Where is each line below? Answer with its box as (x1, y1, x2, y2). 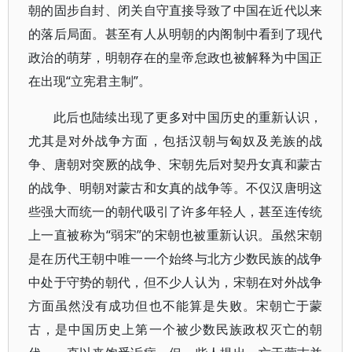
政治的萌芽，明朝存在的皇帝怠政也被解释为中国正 (28, 49, 323, 66)
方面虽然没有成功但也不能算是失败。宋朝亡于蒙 (28, 297, 323, 314)
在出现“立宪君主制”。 (28, 72, 151, 90)
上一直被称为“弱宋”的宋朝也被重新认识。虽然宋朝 (28, 226, 323, 244)
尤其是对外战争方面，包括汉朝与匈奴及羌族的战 (28, 132, 323, 149)
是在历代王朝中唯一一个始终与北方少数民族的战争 (28, 250, 323, 267)
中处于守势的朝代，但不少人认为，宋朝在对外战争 (28, 273, 323, 291)
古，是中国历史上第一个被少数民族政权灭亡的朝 (28, 321, 323, 338)
